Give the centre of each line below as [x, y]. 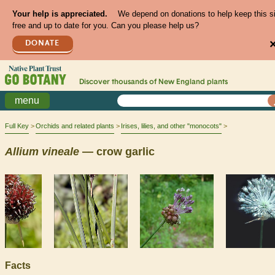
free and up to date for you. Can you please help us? [105, 26]
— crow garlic [117, 151]
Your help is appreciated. [60, 14]
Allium [22, 151]
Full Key [17, 126]
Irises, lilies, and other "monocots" [171, 126]
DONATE [43, 43]
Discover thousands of [118, 83]
